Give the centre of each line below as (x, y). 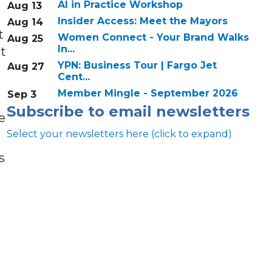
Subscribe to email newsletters (128, 112)
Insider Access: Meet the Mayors (142, 21)
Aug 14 (25, 22)
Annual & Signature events (87, 226)
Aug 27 (25, 67)
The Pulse (43, 243)
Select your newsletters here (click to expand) (119, 134)
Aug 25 (25, 39)
